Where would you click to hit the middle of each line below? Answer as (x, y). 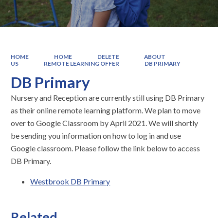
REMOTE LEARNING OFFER (82, 63)
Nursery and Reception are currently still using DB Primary (108, 98)
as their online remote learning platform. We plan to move (106, 110)
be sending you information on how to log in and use (96, 136)
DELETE (108, 56)
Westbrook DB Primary (70, 182)
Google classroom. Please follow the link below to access (106, 148)
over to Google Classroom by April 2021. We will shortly (105, 123)
